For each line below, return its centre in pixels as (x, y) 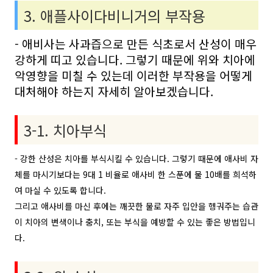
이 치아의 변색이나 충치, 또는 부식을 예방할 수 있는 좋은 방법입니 (135, 222)
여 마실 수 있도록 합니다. (60, 190)
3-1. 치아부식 (65, 130)
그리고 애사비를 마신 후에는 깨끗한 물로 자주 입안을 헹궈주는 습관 (136, 206)
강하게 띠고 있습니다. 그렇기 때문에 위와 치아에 (135, 60)
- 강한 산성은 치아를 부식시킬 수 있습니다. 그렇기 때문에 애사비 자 (136, 158)
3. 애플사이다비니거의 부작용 (115, 16)
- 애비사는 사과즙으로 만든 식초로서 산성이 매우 (136, 44)
